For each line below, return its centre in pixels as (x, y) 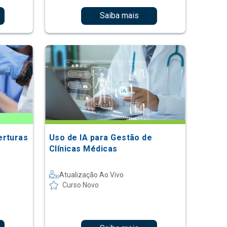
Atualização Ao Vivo (91, 175)
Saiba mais (119, 16)
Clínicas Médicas (83, 148)
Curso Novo (80, 185)
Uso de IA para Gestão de (101, 137)
